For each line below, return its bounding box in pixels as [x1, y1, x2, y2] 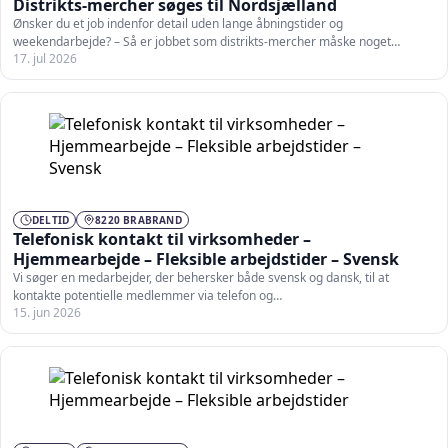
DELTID [32, 212, 70, 227]
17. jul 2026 [13, 49, 77, 67]
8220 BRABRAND [95, 212, 182, 227]
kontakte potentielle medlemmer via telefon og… [13, 286, 282, 304]
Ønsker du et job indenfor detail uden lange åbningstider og [13, 14, 343, 32]
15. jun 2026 [13, 303, 81, 321]
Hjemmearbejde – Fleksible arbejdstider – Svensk [13, 247, 399, 270]
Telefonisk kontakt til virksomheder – [13, 227, 311, 250]
